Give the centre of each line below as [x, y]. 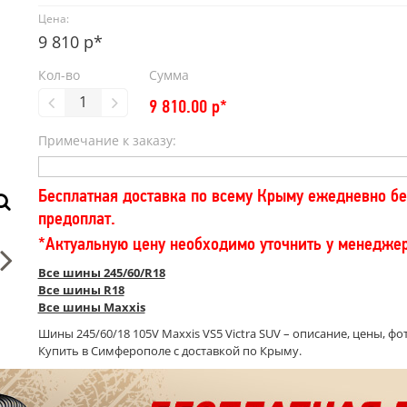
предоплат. [76, 218]
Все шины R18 [81, 290]
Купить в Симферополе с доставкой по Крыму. [169, 351]
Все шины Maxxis [91, 307]
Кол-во [59, 75]
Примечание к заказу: [107, 140]
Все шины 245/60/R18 [101, 273]
